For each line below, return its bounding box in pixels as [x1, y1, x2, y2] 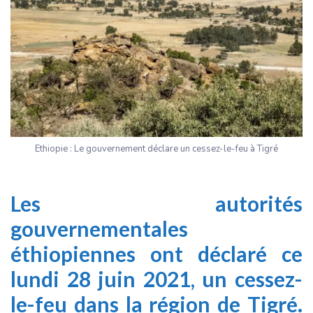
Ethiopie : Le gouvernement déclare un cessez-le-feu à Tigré [35, 142, 278, 155]
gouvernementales [10, 215, 188, 241]
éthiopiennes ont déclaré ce [10, 240, 303, 266]
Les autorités [10, 190, 303, 216]
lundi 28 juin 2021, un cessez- [10, 265, 303, 291]
